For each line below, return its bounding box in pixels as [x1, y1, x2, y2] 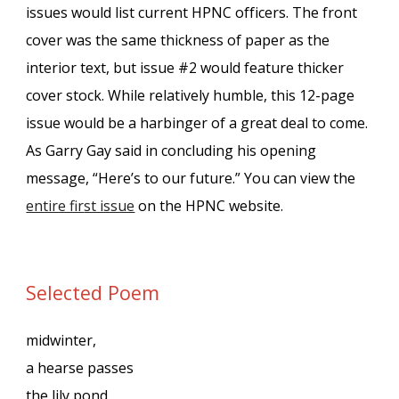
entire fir [26, 196, 85, 216]
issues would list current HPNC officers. [26, 3, 293, 23]
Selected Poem [26, 280, 160, 305]
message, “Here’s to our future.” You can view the [26, 168, 356, 189]
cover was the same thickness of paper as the [26, 30, 330, 51]
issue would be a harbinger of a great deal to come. [26, 113, 369, 134]
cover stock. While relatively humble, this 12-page [26, 85, 355, 106]
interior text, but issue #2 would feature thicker [26, 58, 345, 78]
